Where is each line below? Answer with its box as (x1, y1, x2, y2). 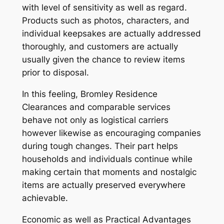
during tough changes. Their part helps (21, 141, 178, 151)
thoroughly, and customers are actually (21, 41, 178, 52)
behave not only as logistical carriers (21, 115, 168, 125)
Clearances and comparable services (21, 102, 170, 112)
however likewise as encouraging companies (21, 128, 201, 138)
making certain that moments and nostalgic (21, 167, 196, 177)
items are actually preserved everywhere (21, 180, 185, 190)
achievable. (21, 193, 68, 203)
